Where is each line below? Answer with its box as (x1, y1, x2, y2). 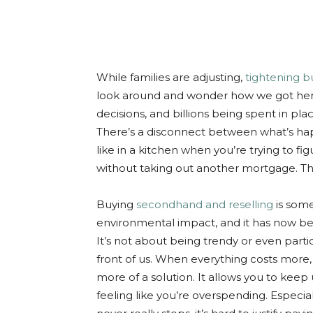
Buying (96, 197, 133, 211)
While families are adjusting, (96, 70, 245, 84)
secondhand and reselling (133, 197, 273, 211)
